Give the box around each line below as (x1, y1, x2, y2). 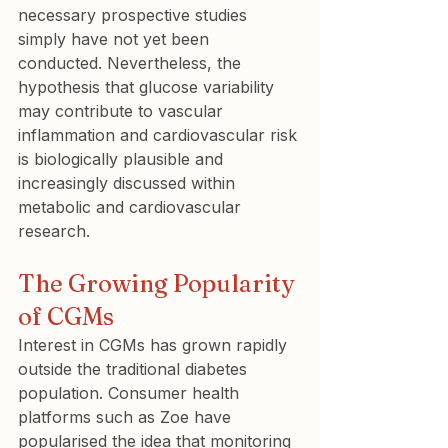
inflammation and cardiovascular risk (18, 125, 302, 145)
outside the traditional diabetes (18, 359, 252, 379)
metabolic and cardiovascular (18, 197, 246, 217)
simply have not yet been (18, 29, 214, 49)
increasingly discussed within (18, 173, 240, 193)
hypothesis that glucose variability (18, 77, 279, 97)
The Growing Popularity (18, 269, 299, 298)
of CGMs (18, 302, 114, 331)
